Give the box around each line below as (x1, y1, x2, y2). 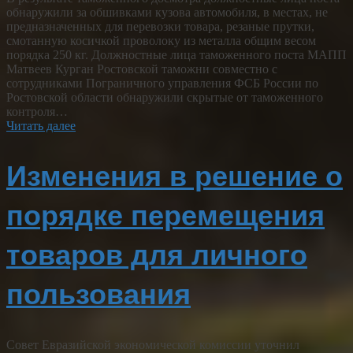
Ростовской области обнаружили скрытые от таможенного (6, 91, 323, 105)
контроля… (6, 105, 68, 119)
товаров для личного (6, 239, 307, 272)
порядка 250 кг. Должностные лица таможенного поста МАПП (6, 48, 347, 62)
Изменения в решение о (6, 160, 343, 193)
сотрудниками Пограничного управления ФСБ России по (6, 76, 318, 91)
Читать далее (6, 119, 76, 133)
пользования (6, 278, 191, 311)
